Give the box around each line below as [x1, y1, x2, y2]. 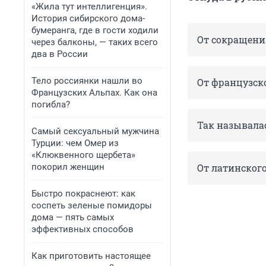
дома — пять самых [31, 212, 114, 223]
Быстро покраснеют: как [31, 188, 135, 199]
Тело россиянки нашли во [31, 75, 142, 86]
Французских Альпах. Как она [31, 87, 157, 98]
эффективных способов [31, 224, 134, 235]
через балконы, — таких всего [31, 37, 158, 47]
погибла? [31, 99, 70, 110]
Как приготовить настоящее [31, 251, 151, 261]
